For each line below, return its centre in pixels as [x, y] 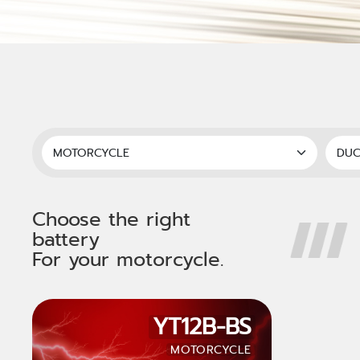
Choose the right [111, 219]
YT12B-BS [202, 327]
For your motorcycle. [128, 260]
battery [66, 239]
